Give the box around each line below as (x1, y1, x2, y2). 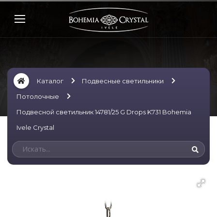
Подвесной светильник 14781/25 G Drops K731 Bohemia (16, 108, 191, 116)
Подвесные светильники (82, 77, 164, 85)
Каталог (37, 77, 63, 85)
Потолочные (16, 93, 59, 100)
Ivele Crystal (16, 124, 54, 131)
